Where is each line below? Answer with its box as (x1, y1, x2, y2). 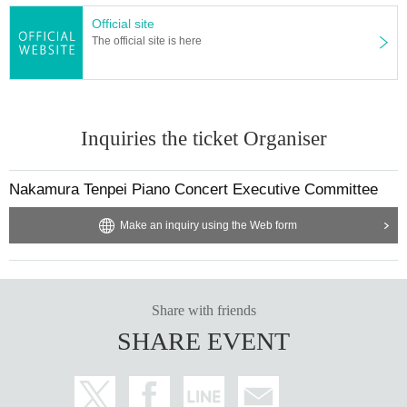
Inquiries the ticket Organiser (80, 126, 327, 150)
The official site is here (92, 34, 202, 47)
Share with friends (151, 302, 256, 318)
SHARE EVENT (117, 326, 290, 355)
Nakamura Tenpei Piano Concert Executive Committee (9, 180, 378, 198)
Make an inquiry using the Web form (119, 218, 297, 232)
